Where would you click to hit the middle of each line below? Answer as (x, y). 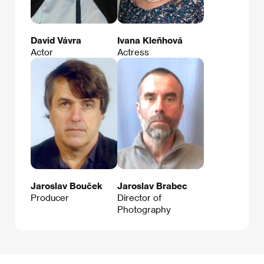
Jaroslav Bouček (67, 186)
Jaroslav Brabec (152, 186)
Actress (133, 52)
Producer (50, 198)
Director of (139, 198)
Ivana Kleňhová (150, 40)
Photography (144, 209)
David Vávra (56, 40)
